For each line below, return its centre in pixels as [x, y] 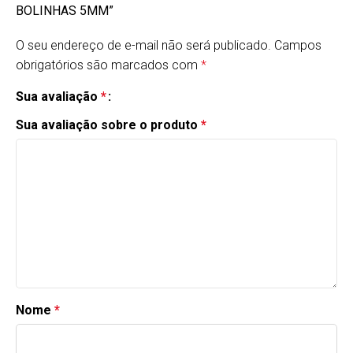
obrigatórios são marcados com [108, 65]
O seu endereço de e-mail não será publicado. [143, 46]
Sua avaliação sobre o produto [108, 125]
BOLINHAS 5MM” [65, 11]
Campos [298, 46]
